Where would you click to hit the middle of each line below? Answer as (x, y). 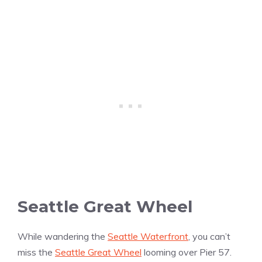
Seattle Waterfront (148, 237)
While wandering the (63, 237)
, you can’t (209, 237)
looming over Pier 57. (187, 252)
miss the (36, 252)
